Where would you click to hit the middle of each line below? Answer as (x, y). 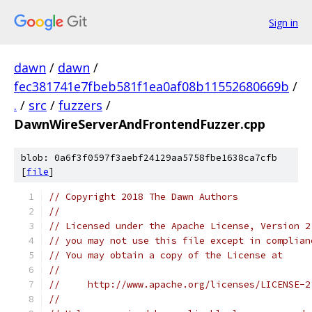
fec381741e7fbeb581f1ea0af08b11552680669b (151, 86)
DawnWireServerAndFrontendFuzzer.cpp (140, 124)
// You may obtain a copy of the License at (166, 255)
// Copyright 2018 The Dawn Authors (143, 197)
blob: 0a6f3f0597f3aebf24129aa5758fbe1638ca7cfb (149, 158)
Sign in (283, 22)
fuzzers (80, 105)
